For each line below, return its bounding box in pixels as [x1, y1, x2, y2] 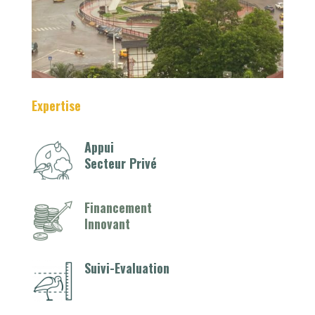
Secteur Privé [84, 153, 157, 172]
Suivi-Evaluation [84, 258, 169, 277]
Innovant [84, 214, 130, 233]
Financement [84, 198, 152, 217]
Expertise [31, 96, 81, 115]
